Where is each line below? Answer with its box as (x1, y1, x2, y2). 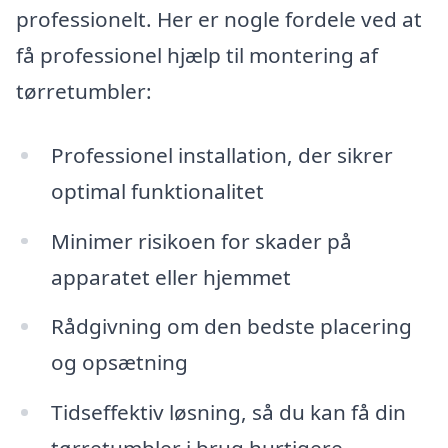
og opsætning (50, 348, 188, 377)
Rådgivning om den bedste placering (50, 312, 412, 341)
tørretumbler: (16, 76, 152, 105)
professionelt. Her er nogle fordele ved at (16, 4, 422, 33)
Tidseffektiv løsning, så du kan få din (50, 398, 406, 427)
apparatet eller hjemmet (50, 262, 291, 291)
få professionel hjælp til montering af (16, 40, 378, 69)
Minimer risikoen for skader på (50, 226, 352, 255)
